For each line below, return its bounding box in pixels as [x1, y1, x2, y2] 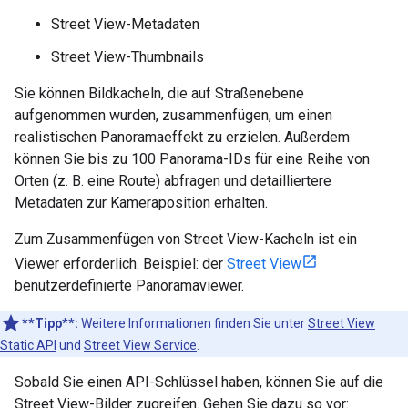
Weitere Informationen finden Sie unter [78, 316, 308, 331]
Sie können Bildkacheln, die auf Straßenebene [15, 85, 304, 103]
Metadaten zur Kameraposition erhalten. [15, 194, 268, 212]
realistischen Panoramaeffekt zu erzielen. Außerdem [15, 128, 350, 147]
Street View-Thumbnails [51, 48, 204, 66]
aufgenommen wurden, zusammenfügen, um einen [15, 107, 332, 125]
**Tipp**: [22, 316, 78, 331]
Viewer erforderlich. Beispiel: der [15, 255, 227, 273]
